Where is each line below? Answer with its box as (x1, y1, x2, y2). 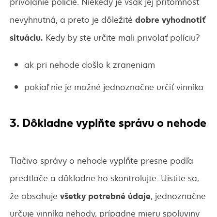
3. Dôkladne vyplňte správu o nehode (10, 113, 206, 130)
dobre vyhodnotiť (135, 13, 205, 26)
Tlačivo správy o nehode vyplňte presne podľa (10, 154, 193, 167)
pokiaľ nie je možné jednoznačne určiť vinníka (24, 80, 203, 93)
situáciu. (10, 31, 43, 44)
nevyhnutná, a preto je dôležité (10, 13, 135, 26)
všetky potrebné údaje (60, 189, 151, 202)
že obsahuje (10, 189, 60, 202)
